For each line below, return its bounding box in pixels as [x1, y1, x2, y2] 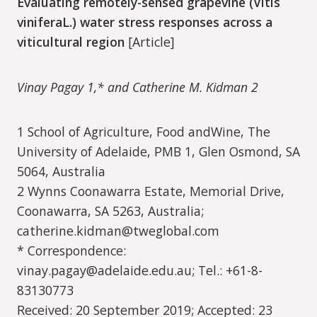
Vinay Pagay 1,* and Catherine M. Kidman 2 [17, 78, 258, 96]
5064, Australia [17, 162, 105, 180]
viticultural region [17, 33, 125, 51]
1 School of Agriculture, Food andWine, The [17, 122, 270, 140]
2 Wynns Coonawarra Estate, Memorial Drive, [17, 182, 284, 200]
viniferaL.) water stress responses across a [17, 13, 272, 31]
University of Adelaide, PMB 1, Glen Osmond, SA [17, 142, 300, 160]
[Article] [125, 33, 175, 51]
